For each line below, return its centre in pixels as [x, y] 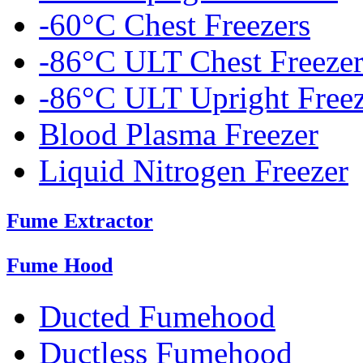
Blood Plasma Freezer [179, 135]
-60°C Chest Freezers [175, 25]
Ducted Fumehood [157, 317]
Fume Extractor [80, 221]
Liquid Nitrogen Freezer [194, 171]
